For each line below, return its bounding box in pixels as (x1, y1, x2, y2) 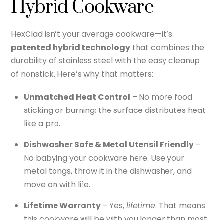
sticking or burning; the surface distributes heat (24, 105, 206, 116)
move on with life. (24, 179, 90, 191)
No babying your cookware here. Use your (24, 152, 184, 164)
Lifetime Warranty (24, 200, 101, 212)
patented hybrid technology (11, 41, 131, 53)
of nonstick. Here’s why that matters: (11, 68, 154, 80)
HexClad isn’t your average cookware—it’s (11, 28, 173, 40)
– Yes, (101, 200, 126, 212)
